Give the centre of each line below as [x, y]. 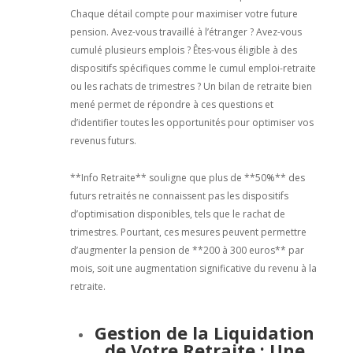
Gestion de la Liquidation [205, 332]
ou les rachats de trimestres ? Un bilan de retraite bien [191, 86]
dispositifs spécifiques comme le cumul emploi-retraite [193, 68]
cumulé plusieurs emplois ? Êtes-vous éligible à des [183, 50]
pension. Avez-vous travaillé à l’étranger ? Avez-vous [186, 32]
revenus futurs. [103, 140]
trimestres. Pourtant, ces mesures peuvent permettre [188, 232]
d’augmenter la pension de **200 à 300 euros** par [187, 250]
